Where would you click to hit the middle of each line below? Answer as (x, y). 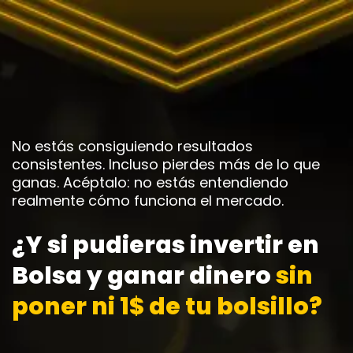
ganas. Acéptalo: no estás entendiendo (150, 182)
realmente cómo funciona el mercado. (148, 201)
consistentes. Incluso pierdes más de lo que (166, 164)
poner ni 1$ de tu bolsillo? (167, 307)
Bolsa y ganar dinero (144, 276)
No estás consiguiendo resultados (132, 146)
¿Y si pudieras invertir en (165, 245)
